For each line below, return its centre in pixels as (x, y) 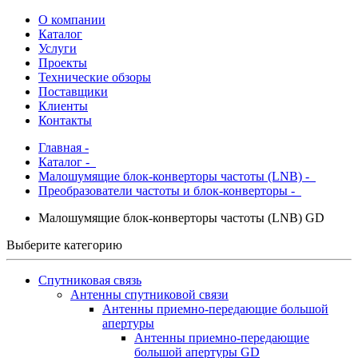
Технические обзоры (95, 77)
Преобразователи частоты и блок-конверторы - (170, 191)
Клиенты (63, 106)
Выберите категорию (64, 245)
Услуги (58, 48)
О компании (72, 20)
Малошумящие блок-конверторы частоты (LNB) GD (181, 218)
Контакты (65, 120)
